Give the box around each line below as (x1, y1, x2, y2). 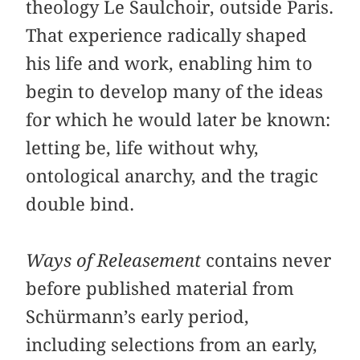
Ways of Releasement (26, 250, 207, 272)
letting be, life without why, (26, 137, 260, 159)
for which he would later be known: (26, 109, 331, 131)
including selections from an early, (26, 334, 318, 356)
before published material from (26, 278, 295, 300)
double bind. (26, 194, 135, 215)
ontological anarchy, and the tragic (26, 166, 319, 187)
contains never (206, 250, 332, 272)
